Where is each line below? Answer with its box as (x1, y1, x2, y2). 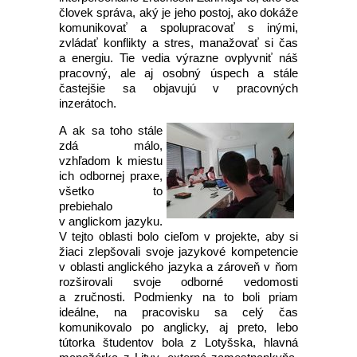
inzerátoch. (59, 96, 116, 110)
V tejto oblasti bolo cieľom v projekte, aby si (59, 229, 298, 243)
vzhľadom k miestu (59, 154, 163, 167)
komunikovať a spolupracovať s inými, (59, 21, 298, 34)
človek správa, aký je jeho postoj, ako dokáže (59, 6, 298, 19)
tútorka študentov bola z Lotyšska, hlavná (59, 335, 298, 349)
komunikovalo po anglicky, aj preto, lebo (59, 320, 298, 334)
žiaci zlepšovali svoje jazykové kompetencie (59, 245, 298, 258)
